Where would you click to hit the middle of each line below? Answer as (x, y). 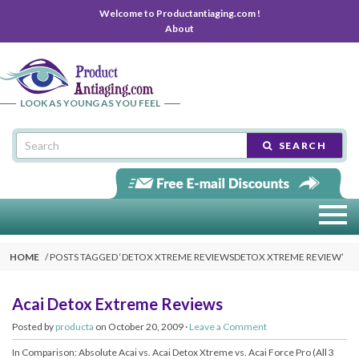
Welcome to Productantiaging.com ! (179, 13)
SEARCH (301, 145)
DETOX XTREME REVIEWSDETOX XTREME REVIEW (232, 257)
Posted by (34, 327)
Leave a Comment (228, 327)
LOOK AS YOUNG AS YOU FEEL (90, 103)
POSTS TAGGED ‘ (86, 257)
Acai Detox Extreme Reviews (117, 304)
